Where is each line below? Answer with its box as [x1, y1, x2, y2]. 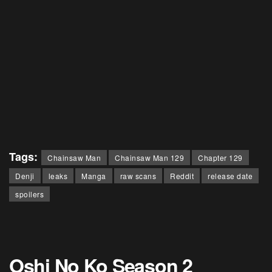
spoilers [15, 189, 44, 200]
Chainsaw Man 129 [115, 152, 184, 163]
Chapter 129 [198, 152, 243, 163]
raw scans [120, 171, 156, 182]
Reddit [170, 171, 194, 182]
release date [208, 171, 253, 182]
